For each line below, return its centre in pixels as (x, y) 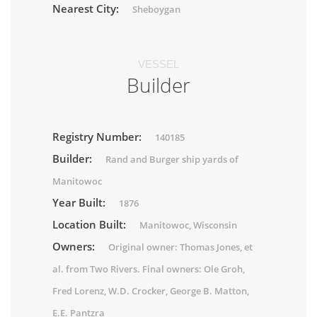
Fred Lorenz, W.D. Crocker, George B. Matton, (151, 291)
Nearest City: (87, 9)
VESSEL (158, 64)
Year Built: (80, 203)
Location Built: (91, 225)
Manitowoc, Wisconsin (188, 225)
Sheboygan (156, 10)
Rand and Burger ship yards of (172, 160)
